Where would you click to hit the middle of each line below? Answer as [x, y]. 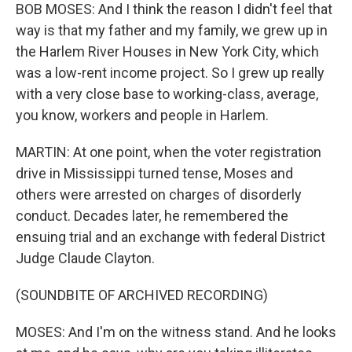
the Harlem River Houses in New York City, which [167, 51]
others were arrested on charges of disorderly [159, 194]
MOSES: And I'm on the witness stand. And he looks [176, 332]
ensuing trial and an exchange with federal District [170, 237]
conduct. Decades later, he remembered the [152, 216]
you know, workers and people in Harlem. [142, 115]
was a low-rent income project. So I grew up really [170, 73]
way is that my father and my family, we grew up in [172, 30]
